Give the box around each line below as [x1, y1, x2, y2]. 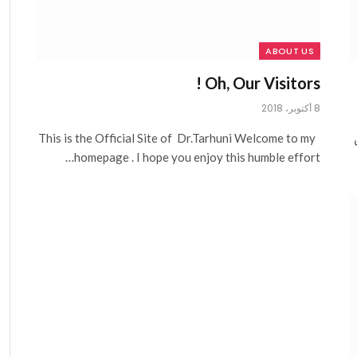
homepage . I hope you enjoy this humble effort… [74, 150, 320, 165]
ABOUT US [265, 45, 314, 58]
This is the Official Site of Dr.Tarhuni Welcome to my [38, 131, 316, 146]
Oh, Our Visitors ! [205, 73, 320, 93]
